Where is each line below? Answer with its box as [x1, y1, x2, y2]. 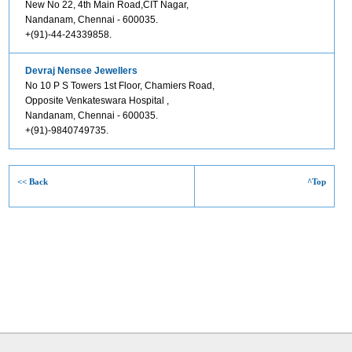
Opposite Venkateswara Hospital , [24, 95, 169, 106]
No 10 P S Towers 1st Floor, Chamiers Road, [24, 80, 214, 91]
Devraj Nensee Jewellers [24, 65, 137, 76]
